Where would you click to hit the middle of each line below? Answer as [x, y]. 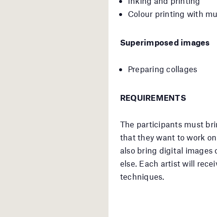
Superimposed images [165, 42]
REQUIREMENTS [153, 97]
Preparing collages [163, 69]
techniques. [142, 176]
